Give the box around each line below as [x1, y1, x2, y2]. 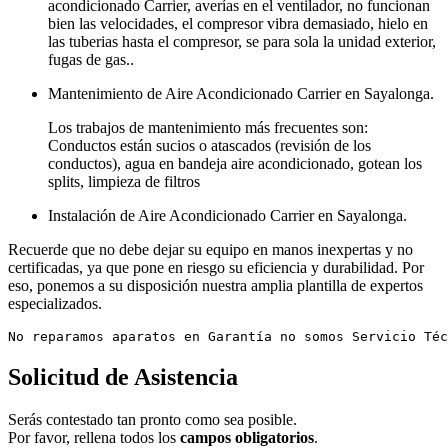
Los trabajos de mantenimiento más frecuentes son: [48, 119, 368, 137]
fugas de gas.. [48, 51, 134, 69]
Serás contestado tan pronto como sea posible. [8, 411, 297, 429]
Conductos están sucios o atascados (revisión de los [48, 137, 371, 155]
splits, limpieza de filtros [48, 173, 200, 191]
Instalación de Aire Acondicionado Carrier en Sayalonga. [48, 207, 407, 225]
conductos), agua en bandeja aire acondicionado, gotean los [48, 155, 422, 173]
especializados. [8, 295, 102, 313]
